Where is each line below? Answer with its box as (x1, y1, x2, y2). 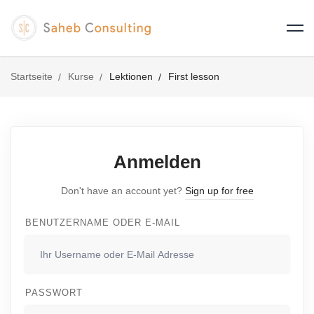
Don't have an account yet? (60, 185, 185, 196)
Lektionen (109, 71, 153, 82)
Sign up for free (184, 185, 254, 196)
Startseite (11, 71, 53, 82)
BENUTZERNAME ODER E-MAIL (25, 217, 180, 228)
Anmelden (113, 151, 201, 172)
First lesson (168, 71, 219, 82)
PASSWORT (25, 287, 83, 298)
